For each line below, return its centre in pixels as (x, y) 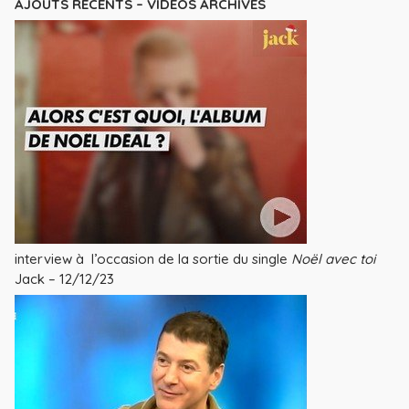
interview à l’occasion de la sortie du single (153, 259)
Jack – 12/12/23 (64, 279)
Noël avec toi (333, 259)
